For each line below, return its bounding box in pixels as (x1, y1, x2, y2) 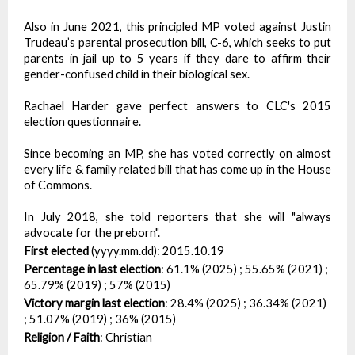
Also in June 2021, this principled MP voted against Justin (24, 20, 331, 33)
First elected (24, 244, 89, 258)
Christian (105, 330, 152, 344)
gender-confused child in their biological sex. (24, 67, 250, 81)
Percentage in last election (24, 262, 161, 276)
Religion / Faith (24, 330, 100, 344)
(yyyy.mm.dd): (89, 244, 162, 258)
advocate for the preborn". (24, 226, 160, 239)
